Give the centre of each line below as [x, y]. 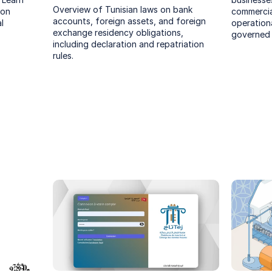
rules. [63, 56]
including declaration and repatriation [129, 44]
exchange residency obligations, [118, 32]
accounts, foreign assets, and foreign [130, 21]
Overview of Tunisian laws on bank [123, 9]
